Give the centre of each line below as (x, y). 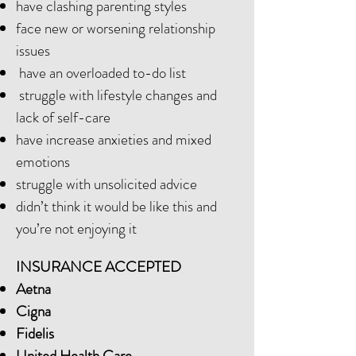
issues (33, 50)
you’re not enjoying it (76, 228)
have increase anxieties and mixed (114, 139)
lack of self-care (63, 117)
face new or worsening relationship (116, 28)
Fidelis (35, 333)
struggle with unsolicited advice (106, 184)
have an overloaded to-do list (101, 73)
